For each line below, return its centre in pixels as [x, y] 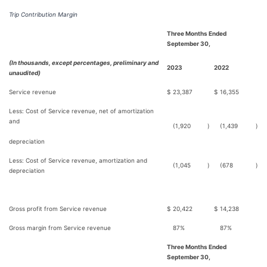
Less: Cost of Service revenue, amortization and [78, 160]
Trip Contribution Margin [43, 14]
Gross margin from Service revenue [60, 228]
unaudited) [25, 73]
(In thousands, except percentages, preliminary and [84, 63]
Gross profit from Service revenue [58, 209]
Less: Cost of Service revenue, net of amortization [81, 111]
